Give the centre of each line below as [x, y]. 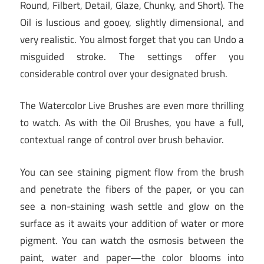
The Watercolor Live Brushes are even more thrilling [132, 106]
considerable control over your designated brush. [124, 73]
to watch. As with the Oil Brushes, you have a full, [132, 123]
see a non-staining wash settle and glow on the [132, 206]
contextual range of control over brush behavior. [122, 140]
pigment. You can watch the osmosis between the [132, 240]
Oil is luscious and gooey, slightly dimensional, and [132, 22]
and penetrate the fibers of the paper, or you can [132, 189]
